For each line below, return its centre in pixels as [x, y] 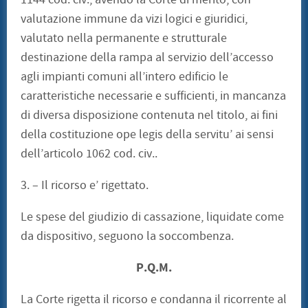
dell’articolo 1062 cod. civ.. [89, 154]
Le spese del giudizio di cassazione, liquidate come [152, 217]
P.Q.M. [154, 268]
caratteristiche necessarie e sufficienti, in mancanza [153, 96]
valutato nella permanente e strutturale [124, 38]
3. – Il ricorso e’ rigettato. [85, 186]
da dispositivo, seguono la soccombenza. [127, 236]
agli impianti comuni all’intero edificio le [124, 77]
